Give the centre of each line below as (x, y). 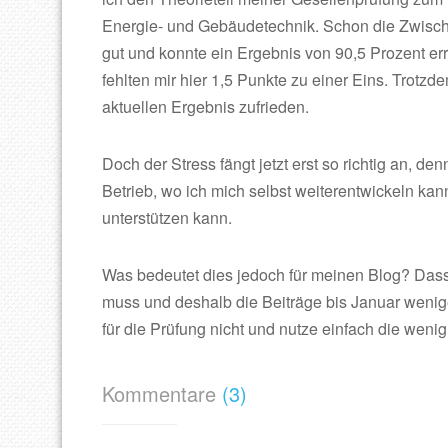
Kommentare (162, 393)
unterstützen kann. (167, 217)
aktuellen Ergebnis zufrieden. (205, 106)
